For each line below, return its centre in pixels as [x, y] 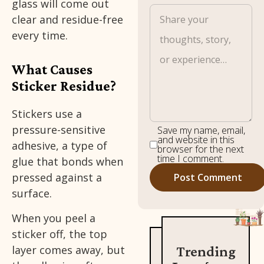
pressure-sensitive [59, 130]
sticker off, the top [60, 234]
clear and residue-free [67, 20]
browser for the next [201, 149]
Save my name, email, [202, 131]
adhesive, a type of [60, 146]
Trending [206, 252]
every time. [40, 36]
